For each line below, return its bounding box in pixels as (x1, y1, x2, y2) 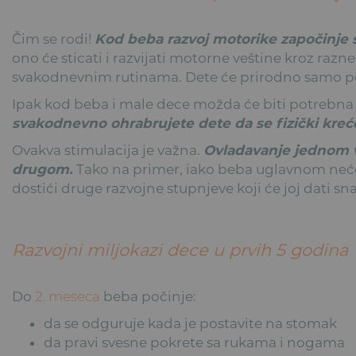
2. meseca (35, 288, 101, 304)
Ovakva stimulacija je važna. (12, 141, 204, 158)
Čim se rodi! (12, 30, 95, 47)
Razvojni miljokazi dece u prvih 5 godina (12, 239, 349, 260)
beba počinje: (100, 288, 197, 304)
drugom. (12, 161, 77, 177)
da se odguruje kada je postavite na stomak (44, 315, 338, 331)
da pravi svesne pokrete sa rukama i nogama (44, 334, 346, 350)
